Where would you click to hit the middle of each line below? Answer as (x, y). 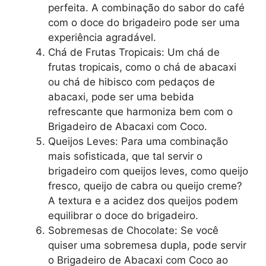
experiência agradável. (102, 38)
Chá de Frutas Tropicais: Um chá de (134, 53)
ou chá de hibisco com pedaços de (132, 82)
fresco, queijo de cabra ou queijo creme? (145, 186)
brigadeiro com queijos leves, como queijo (148, 171)
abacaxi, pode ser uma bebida (121, 97)
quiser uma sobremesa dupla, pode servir (147, 246)
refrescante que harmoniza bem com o (140, 112)
